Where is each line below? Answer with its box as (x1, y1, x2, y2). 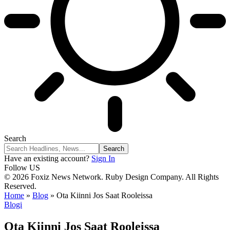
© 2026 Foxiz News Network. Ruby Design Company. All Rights (4, 172, 219, 181)
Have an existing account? (4, 154, 89, 163)
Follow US (4, 163, 40, 172)
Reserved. (4, 182, 36, 190)
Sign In (91, 154, 115, 163)
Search (4, 134, 26, 143)
